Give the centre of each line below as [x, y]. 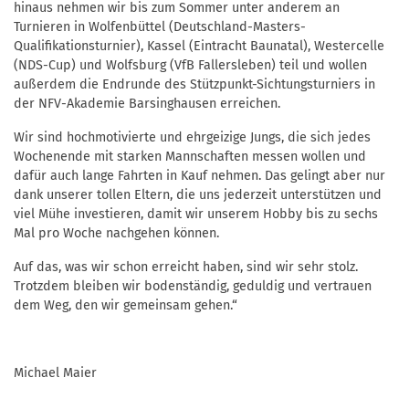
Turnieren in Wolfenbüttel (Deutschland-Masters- [160, 27]
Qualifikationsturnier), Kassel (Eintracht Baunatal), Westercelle [199, 47]
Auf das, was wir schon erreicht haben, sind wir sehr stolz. [186, 267]
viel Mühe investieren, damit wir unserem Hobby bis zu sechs [196, 215]
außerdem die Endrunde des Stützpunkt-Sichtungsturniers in [194, 85]
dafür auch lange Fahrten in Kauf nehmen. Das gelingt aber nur [199, 176]
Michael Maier [55, 373]
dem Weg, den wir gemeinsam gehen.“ [126, 306]
